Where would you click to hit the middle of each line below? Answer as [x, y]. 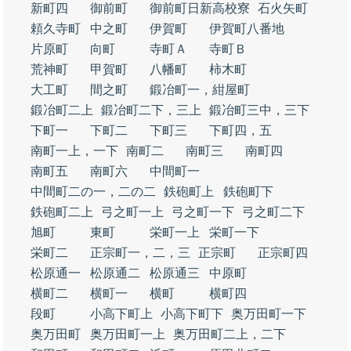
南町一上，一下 [74, 151]
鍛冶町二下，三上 [151, 110]
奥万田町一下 [269, 314]
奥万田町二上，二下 [230, 334]
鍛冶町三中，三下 [259, 110]
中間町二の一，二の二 [93, 192]
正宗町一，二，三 [140, 253]
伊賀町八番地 [247, 29]
